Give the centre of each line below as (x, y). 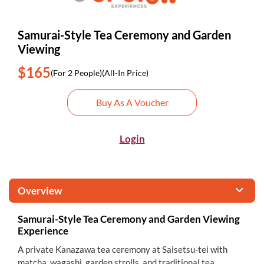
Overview (40, 191)
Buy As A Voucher (132, 102)
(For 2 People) (76, 72)
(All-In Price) (125, 72)
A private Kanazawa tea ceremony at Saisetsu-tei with (123, 249)
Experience (43, 231)
